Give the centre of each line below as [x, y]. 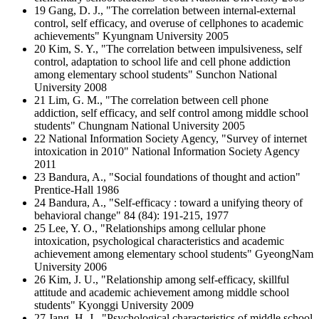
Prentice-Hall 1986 [77, 190]
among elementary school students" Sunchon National [156, 74]
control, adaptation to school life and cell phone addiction [162, 62]
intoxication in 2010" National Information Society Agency [167, 151]
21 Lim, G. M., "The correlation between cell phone [151, 100]
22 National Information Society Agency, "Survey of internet [171, 138]
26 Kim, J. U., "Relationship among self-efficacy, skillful [162, 279]
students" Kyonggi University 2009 [114, 305]
